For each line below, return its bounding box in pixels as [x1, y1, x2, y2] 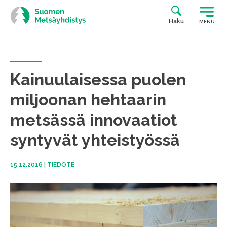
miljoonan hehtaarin [10, 90, 166, 109]
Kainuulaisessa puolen [10, 70, 186, 89]
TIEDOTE [47, 161, 74, 169]
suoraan [10, 9, 40, 19]
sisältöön [10, 19, 44, 28]
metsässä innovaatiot [10, 110, 177, 129]
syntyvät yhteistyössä [10, 131, 180, 149]
